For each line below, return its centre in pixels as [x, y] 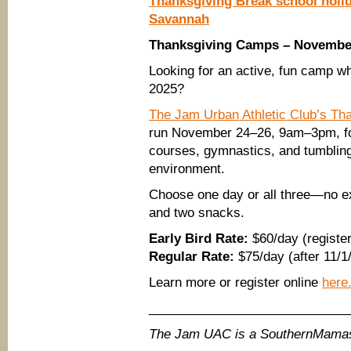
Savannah [179, 19]
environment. [187, 169]
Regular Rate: [192, 257]
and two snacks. [197, 213]
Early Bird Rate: [199, 239]
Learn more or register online [235, 282]
